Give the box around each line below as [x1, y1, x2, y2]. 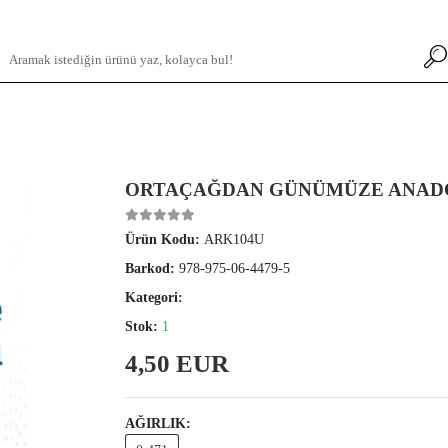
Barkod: [125, 261, 180, 276]
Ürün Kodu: [125, 232, 205, 247]
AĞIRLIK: [125, 416, 192, 431]
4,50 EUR [125, 350, 230, 377]
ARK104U [204, 232, 265, 247]
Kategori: [125, 290, 184, 305]
